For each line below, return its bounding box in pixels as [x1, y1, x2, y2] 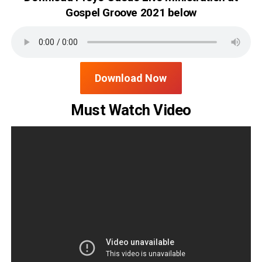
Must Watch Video [71, 101, 191, 119]
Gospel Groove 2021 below [65, 6, 196, 19]
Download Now [95, 72, 167, 84]
